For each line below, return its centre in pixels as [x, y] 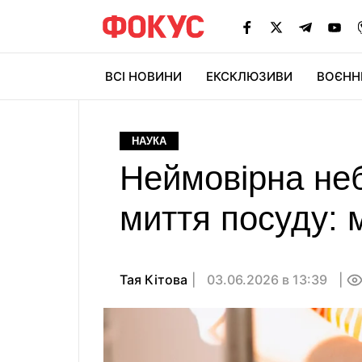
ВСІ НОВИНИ [143, 76]
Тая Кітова [154, 280]
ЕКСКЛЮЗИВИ [249, 76]
